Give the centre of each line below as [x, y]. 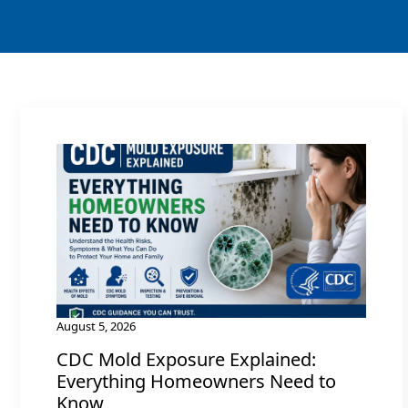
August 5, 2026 [96, 326]
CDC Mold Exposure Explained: [186, 360]
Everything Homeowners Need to [196, 382]
